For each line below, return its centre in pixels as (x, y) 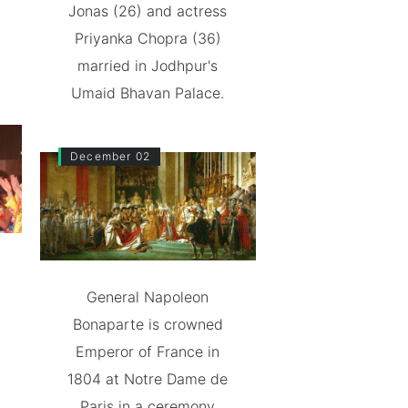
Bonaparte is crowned (148, 324)
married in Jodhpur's (148, 66)
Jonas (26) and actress (148, 11)
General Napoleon (148, 296)
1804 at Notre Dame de (148, 378)
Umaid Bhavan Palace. (148, 93)
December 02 (110, 156)
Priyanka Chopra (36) (148, 38)
